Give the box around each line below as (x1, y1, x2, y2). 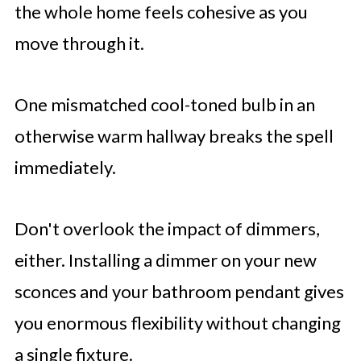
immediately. (14, 156, 116, 178)
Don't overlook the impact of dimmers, (14, 217, 320, 239)
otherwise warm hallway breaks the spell (14, 124, 334, 147)
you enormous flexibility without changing (14, 311, 341, 334)
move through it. (14, 31, 147, 54)
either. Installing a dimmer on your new (14, 248, 317, 271)
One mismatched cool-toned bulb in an (14, 93, 315, 115)
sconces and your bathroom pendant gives (14, 280, 344, 302)
